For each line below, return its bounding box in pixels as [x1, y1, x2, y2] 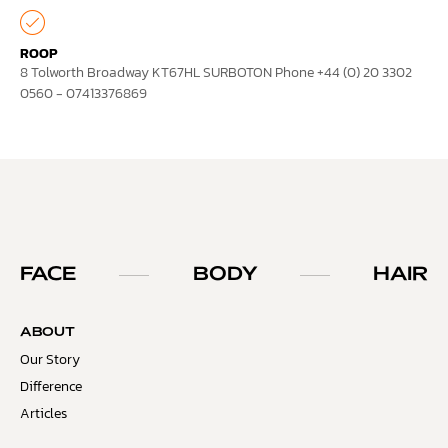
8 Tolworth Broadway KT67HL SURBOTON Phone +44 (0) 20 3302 [20, 62, 412, 84]
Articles [20, 403, 67, 425]
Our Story [20, 349, 80, 371]
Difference [20, 376, 82, 398]
